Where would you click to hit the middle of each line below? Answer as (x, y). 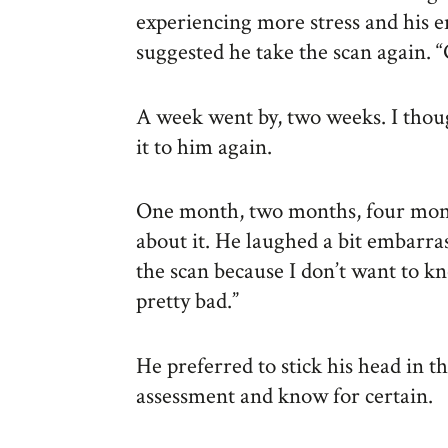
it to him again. (204, 146)
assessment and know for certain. (284, 395)
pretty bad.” (187, 301)
